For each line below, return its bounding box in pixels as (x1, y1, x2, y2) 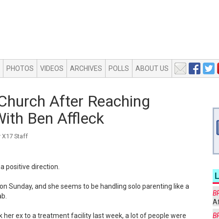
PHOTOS (6, 65, 34, 72)
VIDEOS (40, 65, 64, 72)
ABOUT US (135, 65, 169, 72)
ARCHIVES (70, 65, 102, 72)
